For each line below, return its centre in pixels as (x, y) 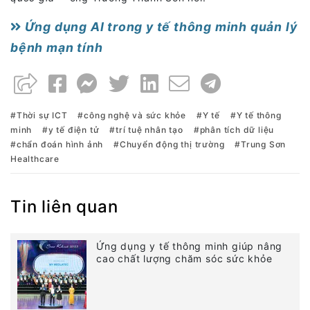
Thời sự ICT (42, 115)
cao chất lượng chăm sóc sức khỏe (184, 258)
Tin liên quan (64, 206)
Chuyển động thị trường (172, 144)
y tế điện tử (74, 129)
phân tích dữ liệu (237, 129)
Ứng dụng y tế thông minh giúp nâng (190, 246)
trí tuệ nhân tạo (149, 129)
